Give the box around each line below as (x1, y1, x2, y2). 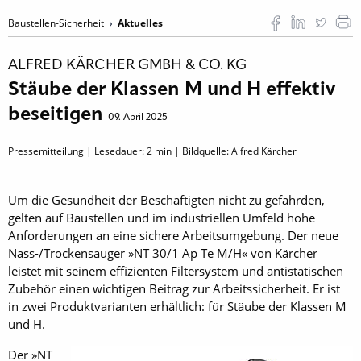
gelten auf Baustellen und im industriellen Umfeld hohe (8, 209, 315, 226)
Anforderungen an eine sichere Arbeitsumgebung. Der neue (8, 226, 338, 243)
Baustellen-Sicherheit (8, 15, 106, 30)
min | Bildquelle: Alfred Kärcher (152, 143, 297, 158)
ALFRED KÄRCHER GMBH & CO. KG (8, 57, 247, 73)
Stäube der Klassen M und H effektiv (8, 80, 335, 100)
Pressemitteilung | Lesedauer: (8, 143, 147, 158)
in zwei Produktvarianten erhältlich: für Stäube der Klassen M (8, 297, 346, 314)
